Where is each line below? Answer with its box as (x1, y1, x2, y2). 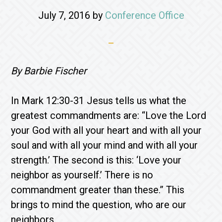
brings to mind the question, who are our (11, 199, 187, 211)
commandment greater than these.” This (11, 184, 185, 196)
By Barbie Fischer (11, 65, 87, 77)
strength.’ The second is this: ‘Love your (11, 154, 182, 166)
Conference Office (105, 9, 184, 21)
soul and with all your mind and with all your (11, 139, 198, 151)
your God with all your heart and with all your (11, 124, 202, 136)
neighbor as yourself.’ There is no (11, 169, 154, 181)
